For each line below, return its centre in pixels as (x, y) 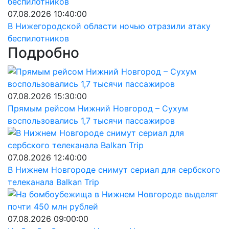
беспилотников (38, 38)
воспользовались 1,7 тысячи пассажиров (91, 121)
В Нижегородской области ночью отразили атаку (109, 26)
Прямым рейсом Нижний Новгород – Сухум (98, 108)
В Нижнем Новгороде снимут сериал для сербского (114, 170)
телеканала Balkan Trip (53, 182)
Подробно (43, 53)
